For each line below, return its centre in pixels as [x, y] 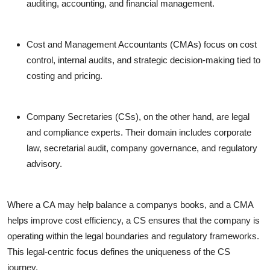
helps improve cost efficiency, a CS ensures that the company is [133, 221]
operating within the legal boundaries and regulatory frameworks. [133, 236]
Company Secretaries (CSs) [83, 117]
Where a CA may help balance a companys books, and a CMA [130, 205]
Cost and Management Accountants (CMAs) [114, 45]
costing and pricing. [64, 76]
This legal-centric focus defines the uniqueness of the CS [119, 252]
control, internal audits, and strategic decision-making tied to [143, 60]
